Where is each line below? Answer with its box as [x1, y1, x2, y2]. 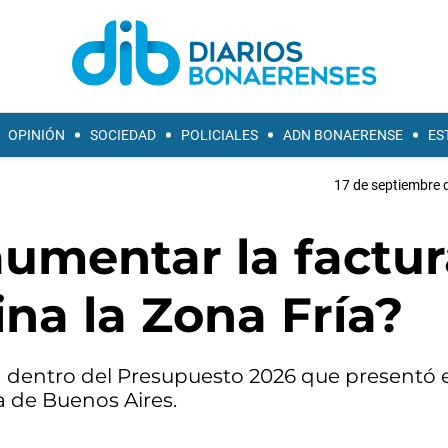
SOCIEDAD [90, 127, 156, 143]
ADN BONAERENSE [283, 127, 403, 143]
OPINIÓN [8, 127, 65, 143]
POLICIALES [181, 127, 258, 143]
